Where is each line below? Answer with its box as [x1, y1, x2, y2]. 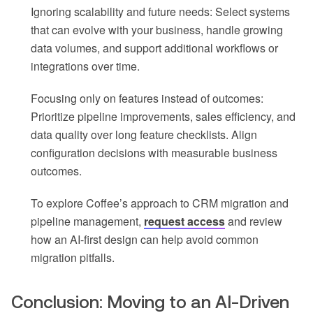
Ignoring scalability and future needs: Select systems [31, 3, 290, 20]
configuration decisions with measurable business [31, 145, 277, 161]
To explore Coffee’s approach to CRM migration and [31, 195, 289, 212]
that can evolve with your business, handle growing [31, 22, 283, 38]
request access [144, 213, 225, 230]
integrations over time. [31, 58, 140, 75]
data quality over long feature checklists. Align [31, 126, 257, 143]
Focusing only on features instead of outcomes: [31, 90, 263, 107]
